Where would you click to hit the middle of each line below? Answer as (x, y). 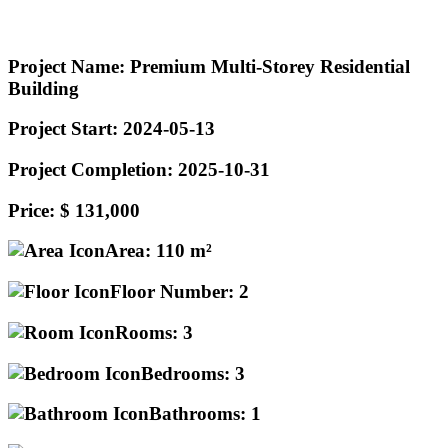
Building (43, 88)
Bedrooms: (185, 373)
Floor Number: (172, 292)
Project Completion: (90, 170)
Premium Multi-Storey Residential (267, 66)
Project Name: (66, 66)
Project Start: (63, 129)
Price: (31, 210)
